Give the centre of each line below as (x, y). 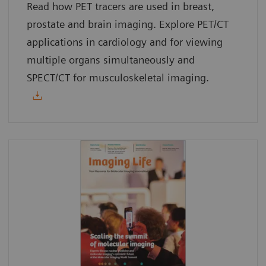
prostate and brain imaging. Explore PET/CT (128, 24)
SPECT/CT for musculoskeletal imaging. (118, 77)
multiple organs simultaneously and (111, 59)
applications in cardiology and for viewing (125, 42)
